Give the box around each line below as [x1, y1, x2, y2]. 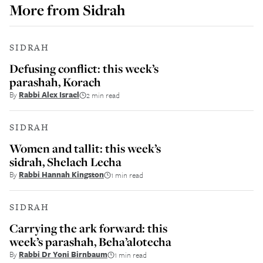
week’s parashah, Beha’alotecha [9, 234, 171, 249]
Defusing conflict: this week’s [9, 60, 159, 76]
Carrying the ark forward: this [9, 220, 167, 236]
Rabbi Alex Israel [19, 89, 79, 100]
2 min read [86, 89, 120, 101]
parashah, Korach [9, 74, 101, 90]
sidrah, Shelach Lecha [9, 154, 122, 170]
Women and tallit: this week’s [9, 140, 161, 156]
